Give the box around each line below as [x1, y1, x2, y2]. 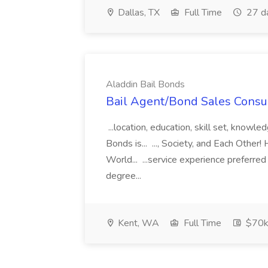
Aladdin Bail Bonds [106, 78, 185, 91]
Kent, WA [115, 217, 159, 230]
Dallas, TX [115, 6, 160, 19]
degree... [106, 169, 144, 182]
